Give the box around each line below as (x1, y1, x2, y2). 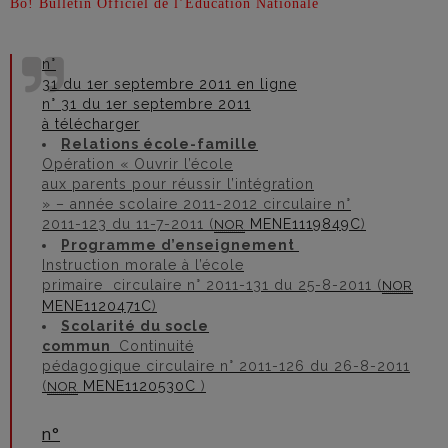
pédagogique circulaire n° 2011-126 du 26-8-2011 (42, 358, 410, 374)
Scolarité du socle (61, 318, 209, 334)
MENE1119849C (250, 216, 361, 232)
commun (42, 338, 119, 354)
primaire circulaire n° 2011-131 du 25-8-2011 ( (42, 277, 382, 293)
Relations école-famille (61, 136, 258, 152)
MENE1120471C (42, 298, 152, 314)
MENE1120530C (83, 378, 201, 394)
